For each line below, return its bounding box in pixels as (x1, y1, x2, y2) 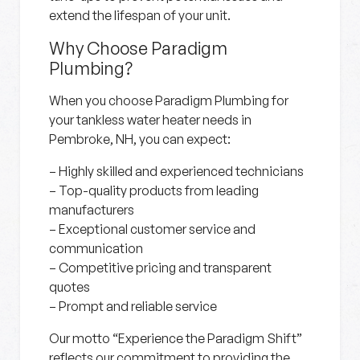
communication (49, 240, 143, 256)
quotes (49, 279, 90, 295)
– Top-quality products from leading (49, 182, 259, 198)
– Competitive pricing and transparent (49, 260, 272, 276)
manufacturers (49, 202, 134, 218)
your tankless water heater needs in (49, 112, 252, 128)
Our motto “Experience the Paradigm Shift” (49, 330, 302, 346)
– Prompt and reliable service (49, 298, 217, 314)
